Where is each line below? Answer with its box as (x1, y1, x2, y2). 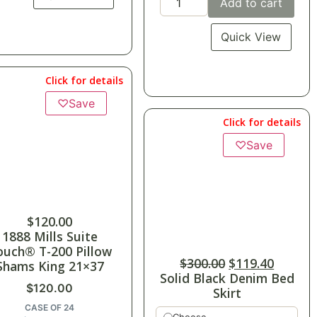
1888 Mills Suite (1, 228, 98, 246)
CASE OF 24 (25, 302, 75, 313)
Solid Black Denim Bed (159, 270, 294, 287)
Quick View (221, 30, 282, 45)
